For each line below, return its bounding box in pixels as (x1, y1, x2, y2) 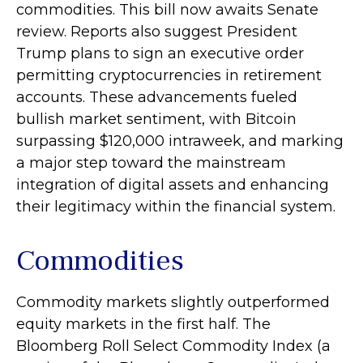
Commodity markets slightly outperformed (16, 293, 330, 311)
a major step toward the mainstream (16, 153, 286, 172)
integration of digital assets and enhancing (16, 175, 329, 194)
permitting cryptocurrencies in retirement (16, 66, 322, 84)
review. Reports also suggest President (16, 22, 297, 41)
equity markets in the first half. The (16, 314, 271, 333)
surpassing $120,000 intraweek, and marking (16, 131, 344, 150)
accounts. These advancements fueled (16, 88, 297, 106)
